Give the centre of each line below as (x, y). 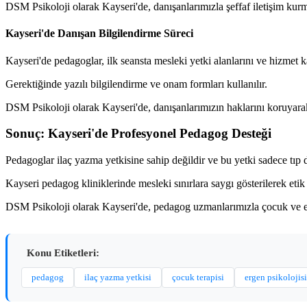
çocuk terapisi (198, 277)
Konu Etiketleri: (63, 253)
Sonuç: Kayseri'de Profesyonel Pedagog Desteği (138, 134)
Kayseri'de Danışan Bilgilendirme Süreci (99, 34)
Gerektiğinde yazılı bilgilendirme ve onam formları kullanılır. (136, 84)
